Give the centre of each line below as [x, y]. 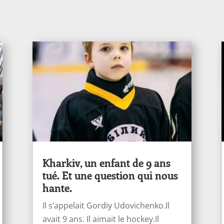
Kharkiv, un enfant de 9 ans [106, 162]
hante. [57, 187]
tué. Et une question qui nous [110, 175]
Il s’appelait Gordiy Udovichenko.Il [106, 205]
